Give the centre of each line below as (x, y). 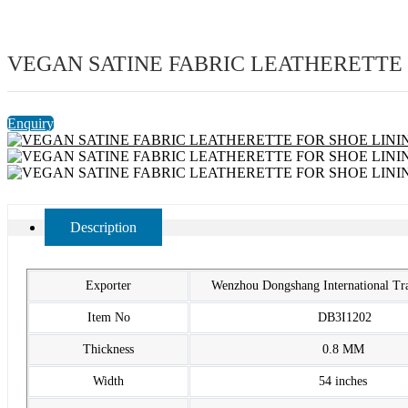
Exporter (108, 286)
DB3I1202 (345, 318)
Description (103, 228)
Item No (108, 318)
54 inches (345, 382)
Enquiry (31, 124)
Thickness (108, 350)
